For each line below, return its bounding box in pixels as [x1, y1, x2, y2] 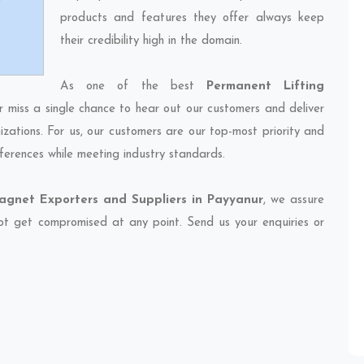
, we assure [262, 194, 325, 206]
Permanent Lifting [206, 80, 325, 93]
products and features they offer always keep [60, 12, 324, 24]
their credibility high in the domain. [60, 35, 242, 47]
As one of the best [60, 80, 206, 93]
